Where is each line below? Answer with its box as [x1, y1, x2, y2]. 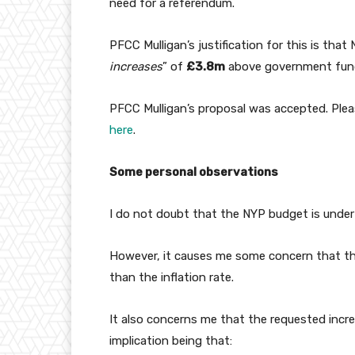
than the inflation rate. [109, 270, 234, 285]
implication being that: [109, 334, 232, 349]
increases [109, 59, 162, 74]
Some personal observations [109, 165, 278, 180]
